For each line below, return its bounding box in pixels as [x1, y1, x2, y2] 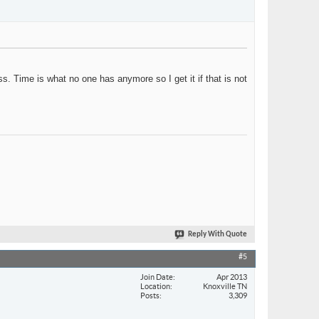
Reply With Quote [188, 231, 247, 239]
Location [140, 281, 170, 291]
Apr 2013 [216, 272, 247, 281]
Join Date [140, 272, 173, 281]
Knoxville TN [203, 281, 247, 291]
